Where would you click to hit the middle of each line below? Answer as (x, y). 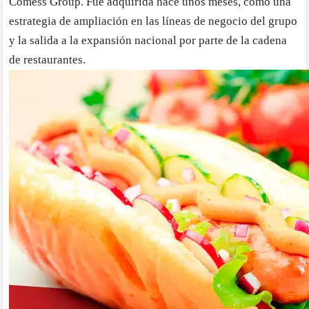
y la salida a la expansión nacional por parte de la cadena (148, 41)
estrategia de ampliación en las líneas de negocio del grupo (153, 21)
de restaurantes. (48, 60)
